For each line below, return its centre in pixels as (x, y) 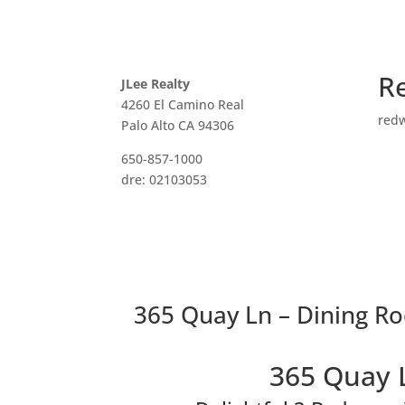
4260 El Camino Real (183, 104)
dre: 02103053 (165, 179)
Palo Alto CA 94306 (178, 125)
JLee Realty (156, 83)
